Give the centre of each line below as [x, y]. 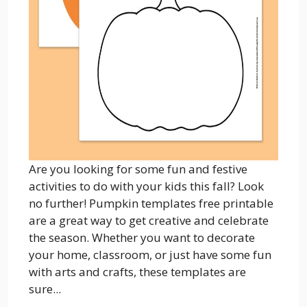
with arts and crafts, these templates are [137, 272]
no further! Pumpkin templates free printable [151, 203]
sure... [45, 289]
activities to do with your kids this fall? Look [146, 186]
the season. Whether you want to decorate [142, 237]
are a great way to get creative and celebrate [149, 220]
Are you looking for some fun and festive [138, 169]
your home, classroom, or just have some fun [150, 255]
